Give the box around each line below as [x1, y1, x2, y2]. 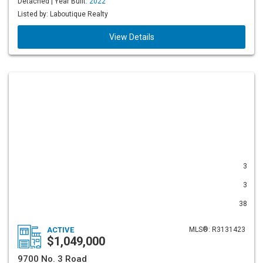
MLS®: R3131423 [189, 225, 245, 234]
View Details [109, 32, 154, 42]
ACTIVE [47, 225, 74, 234]
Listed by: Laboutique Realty [18, 10, 108, 18]
